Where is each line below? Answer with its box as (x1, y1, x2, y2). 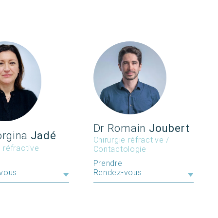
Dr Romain (93, 122, 146, 134)
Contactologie (93, 144, 146, 154)
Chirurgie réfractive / (93, 135, 170, 145)
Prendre (93, 158, 123, 168)
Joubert (146, 122, 190, 134)
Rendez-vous (93, 167, 142, 177)
